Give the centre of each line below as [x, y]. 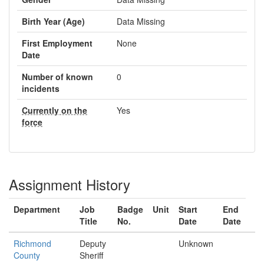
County [27, 255]
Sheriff [91, 255]
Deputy [93, 243]
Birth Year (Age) [53, 21]
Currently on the [55, 110]
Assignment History [70, 184]
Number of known [57, 77]
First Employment [57, 43]
